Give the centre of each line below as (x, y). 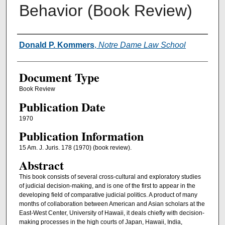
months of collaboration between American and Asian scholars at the (112, 204)
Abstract (41, 165)
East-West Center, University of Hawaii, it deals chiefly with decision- (111, 213)
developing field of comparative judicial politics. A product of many (108, 195)
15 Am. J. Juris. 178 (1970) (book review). (75, 147)
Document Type (59, 77)
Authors (36, 44)
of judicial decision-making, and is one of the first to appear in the (107, 186)
